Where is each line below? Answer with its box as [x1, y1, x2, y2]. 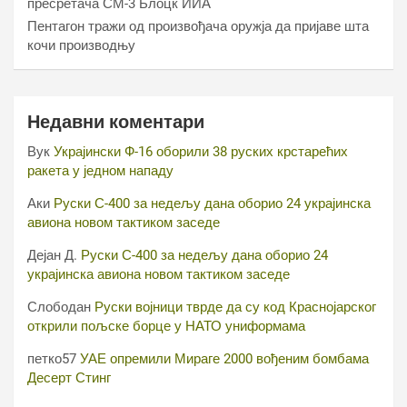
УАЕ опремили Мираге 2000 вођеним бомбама [80, 351, 369, 367]
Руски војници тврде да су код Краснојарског [94, 299, 376, 315]
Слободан [27, 299, 91, 315]
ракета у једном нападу [27, 163, 174, 179]
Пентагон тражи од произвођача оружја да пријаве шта [27, 18, 369, 35]
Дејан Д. [27, 247, 77, 263]
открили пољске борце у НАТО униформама [27, 318, 305, 334]
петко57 [27, 351, 76, 367]
